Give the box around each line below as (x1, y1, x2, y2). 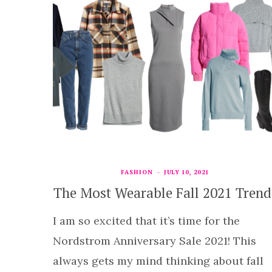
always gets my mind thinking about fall (53, 253, 263, 268)
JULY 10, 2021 (164, 168, 209, 176)
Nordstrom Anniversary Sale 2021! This (53, 233, 256, 248)
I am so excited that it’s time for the (53, 213, 240, 228)
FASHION (121, 168, 154, 176)
